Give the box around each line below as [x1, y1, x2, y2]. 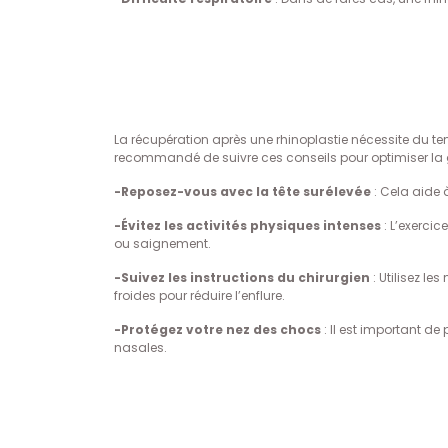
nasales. [114, 339, 167, 356]
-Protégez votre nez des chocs [114, 321, 321, 338]
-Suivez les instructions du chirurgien [114, 269, 370, 286]
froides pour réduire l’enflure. [114, 287, 285, 304]
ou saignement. [114, 235, 211, 252]
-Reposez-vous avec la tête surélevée [114, 183, 371, 200]
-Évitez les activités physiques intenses [114, 217, 381, 234]
